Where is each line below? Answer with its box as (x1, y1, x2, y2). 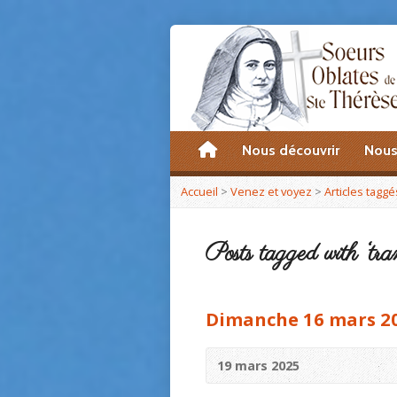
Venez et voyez (230, 183, 312, 199)
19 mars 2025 (217, 357, 300, 374)
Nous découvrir (242, 142, 339, 159)
